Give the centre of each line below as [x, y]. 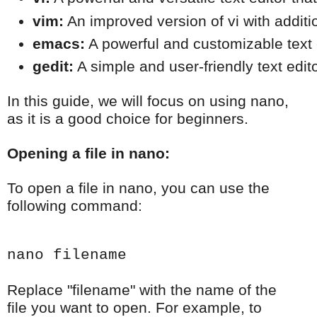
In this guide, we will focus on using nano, [148, 102]
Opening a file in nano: [88, 154]
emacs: [59, 44]
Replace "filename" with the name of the [142, 290]
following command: [75, 206]
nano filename [67, 255]
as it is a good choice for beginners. [128, 119]
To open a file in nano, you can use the [138, 189]
